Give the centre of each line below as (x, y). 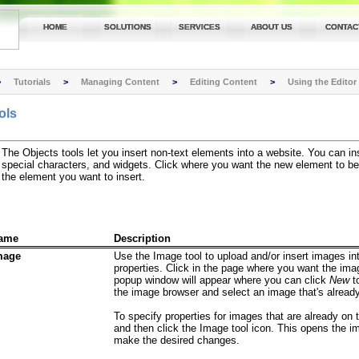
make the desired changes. (177, 341)
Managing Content (120, 82)
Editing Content (224, 82)
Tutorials (32, 82)
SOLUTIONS (127, 27)
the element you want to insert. (73, 177)
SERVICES (200, 27)
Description (142, 239)
